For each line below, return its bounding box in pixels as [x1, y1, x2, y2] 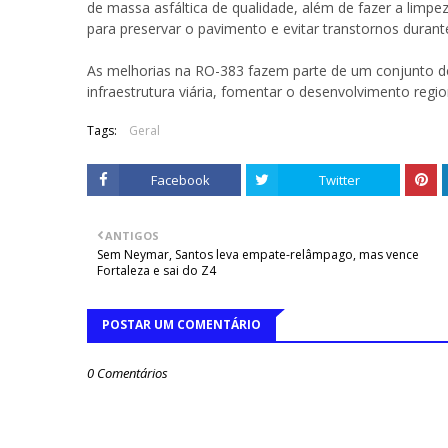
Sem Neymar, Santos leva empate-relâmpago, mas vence [97, 246, 419, 264]
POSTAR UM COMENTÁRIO [102, 316, 261, 334]
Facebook [150, 171, 210, 190]
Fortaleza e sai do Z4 [97, 262, 216, 280]
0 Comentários [87, 364, 168, 383]
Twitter [318, 171, 360, 190]
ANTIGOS [105, 228, 159, 244]
